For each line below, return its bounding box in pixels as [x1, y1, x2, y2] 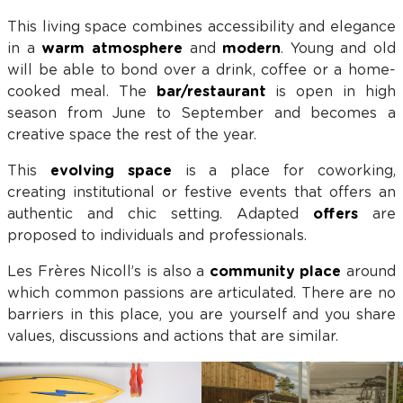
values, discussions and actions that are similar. [7, 329, 338, 344]
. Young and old [281, 41, 396, 56]
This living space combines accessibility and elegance [7, 20, 396, 34]
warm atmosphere [41, 41, 183, 56]
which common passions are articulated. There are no [7, 286, 396, 300]
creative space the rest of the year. [7, 128, 256, 142]
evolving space [49, 164, 172, 178]
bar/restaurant [156, 85, 266, 99]
